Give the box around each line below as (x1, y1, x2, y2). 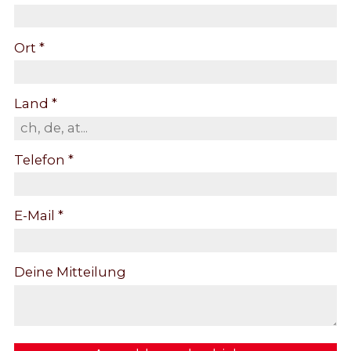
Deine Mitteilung (14, 263, 126, 280)
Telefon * (14, 151, 74, 168)
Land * (14, 96, 57, 112)
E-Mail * (14, 208, 63, 224)
